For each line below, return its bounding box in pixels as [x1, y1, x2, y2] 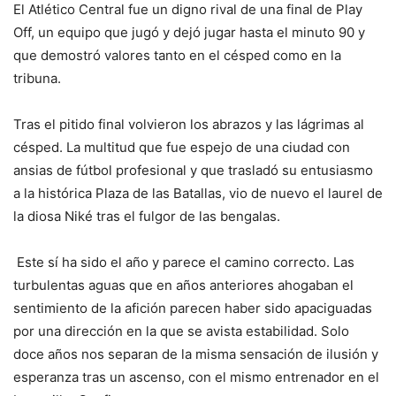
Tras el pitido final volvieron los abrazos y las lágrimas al [13, 115, 364, 133]
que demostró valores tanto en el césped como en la [13, 46, 341, 64]
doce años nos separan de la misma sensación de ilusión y [13, 345, 378, 362]
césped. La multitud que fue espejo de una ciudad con [13, 138, 350, 156]
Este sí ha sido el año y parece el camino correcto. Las [13, 253, 354, 270]
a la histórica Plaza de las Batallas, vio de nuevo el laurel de [13, 184, 383, 202]
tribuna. [13, 69, 65, 87]
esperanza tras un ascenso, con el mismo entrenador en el [13, 368, 379, 385]
